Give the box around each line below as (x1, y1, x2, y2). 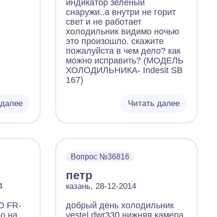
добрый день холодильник (66, 201, 174, 210)
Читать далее (127, 99, 180, 108)
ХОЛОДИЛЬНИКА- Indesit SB (66, 65, 183, 75)
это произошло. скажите (66, 36, 164, 46)
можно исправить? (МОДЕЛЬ (66, 56, 184, 65)
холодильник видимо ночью (66, 27, 180, 36)
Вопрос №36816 (71, 153, 130, 161)
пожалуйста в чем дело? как (66, 46, 181, 56)
